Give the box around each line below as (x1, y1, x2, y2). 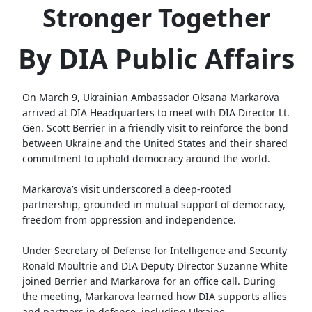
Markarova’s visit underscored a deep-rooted (22, 182, 231, 196)
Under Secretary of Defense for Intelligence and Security (22, 244, 287, 257)
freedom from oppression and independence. (22, 213, 236, 226)
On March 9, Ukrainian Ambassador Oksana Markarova (22, 91, 279, 104)
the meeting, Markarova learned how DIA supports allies (22, 290, 287, 303)
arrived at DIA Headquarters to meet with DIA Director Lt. (22, 106, 290, 119)
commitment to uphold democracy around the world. (22, 152, 270, 165)
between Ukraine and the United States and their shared (22, 136, 288, 150)
